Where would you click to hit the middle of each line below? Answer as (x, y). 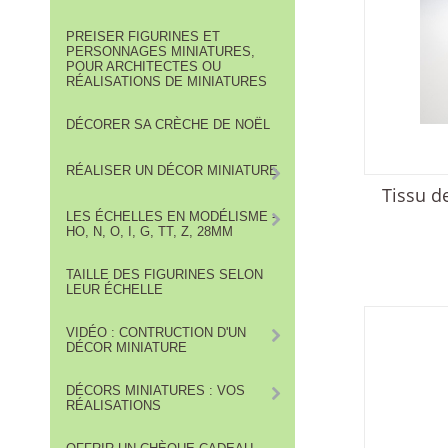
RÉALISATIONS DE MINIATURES (166, 82)
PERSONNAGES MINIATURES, (160, 52)
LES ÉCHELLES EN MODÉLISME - (171, 217)
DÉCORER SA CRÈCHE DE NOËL (168, 125)
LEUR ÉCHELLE (114, 290)
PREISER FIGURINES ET (143, 37)
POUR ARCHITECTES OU (143, 67)
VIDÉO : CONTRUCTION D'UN (156, 333)
